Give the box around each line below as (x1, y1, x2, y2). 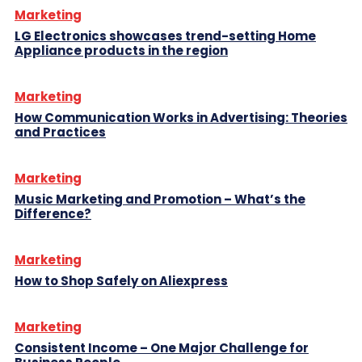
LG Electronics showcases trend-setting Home (15, 27, 316, 45)
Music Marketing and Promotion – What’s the (15, 191, 305, 208)
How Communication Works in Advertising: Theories (15, 109, 347, 127)
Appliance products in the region (15, 42, 228, 60)
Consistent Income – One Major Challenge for (15, 339, 309, 357)
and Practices (15, 124, 106, 141)
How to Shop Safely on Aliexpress (15, 272, 228, 290)
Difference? (15, 205, 91, 223)
